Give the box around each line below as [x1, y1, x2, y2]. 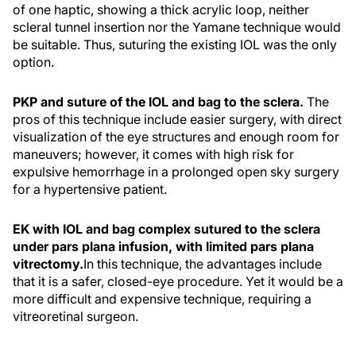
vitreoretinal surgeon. [13, 308, 138, 325]
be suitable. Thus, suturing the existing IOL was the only [13, 37, 337, 53]
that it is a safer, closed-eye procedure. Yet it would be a [13, 273, 343, 290]
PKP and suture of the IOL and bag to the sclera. [13, 94, 307, 110]
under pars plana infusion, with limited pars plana [13, 238, 314, 255]
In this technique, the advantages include [83, 256, 322, 273]
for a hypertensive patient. [13, 181, 167, 198]
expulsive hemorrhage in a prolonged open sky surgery [13, 164, 339, 180]
